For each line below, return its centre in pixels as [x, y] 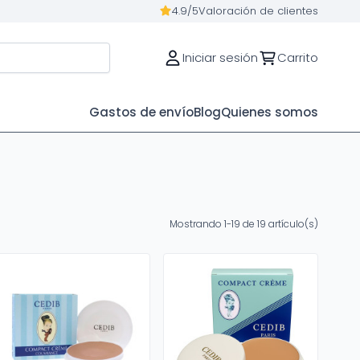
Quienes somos [270, 112]
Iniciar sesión [220, 57]
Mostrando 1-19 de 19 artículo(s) [244, 224]
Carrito [298, 57]
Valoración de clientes [258, 11]
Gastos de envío [141, 112]
